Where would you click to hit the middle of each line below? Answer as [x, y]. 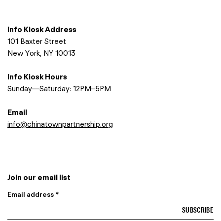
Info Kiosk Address [42, 28]
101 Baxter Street [37, 40]
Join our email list [39, 176]
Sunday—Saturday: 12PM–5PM [59, 88]
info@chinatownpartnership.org [60, 123]
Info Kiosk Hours [37, 76]
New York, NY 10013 [41, 52]
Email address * [33, 193]
